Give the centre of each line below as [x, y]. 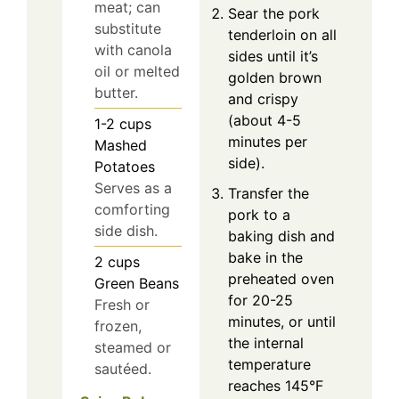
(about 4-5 [265, 120]
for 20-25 [261, 300]
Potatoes [125, 167]
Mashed [121, 146]
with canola [133, 50]
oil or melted [137, 72]
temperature [269, 364]
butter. [116, 93]
